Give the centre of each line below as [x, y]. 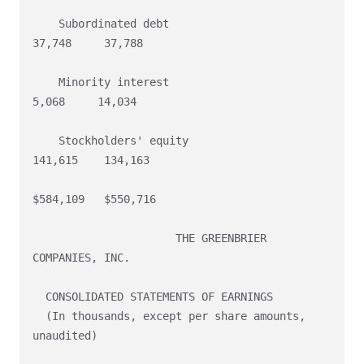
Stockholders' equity [45, 141]
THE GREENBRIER [104, 238]
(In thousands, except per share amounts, [39, 316]
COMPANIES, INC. [81, 258]
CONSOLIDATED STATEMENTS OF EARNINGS [39, 297]
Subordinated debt [45, 24]
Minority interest [45, 82]
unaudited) [65, 336]
